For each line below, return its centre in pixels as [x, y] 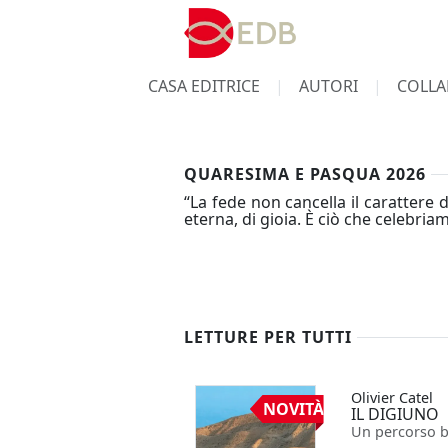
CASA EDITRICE [203, 86]
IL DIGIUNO [394, 414]
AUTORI [328, 86]
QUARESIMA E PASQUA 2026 [305, 174]
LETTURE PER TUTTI [268, 337]
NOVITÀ [293, 409]
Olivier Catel [391, 397]
